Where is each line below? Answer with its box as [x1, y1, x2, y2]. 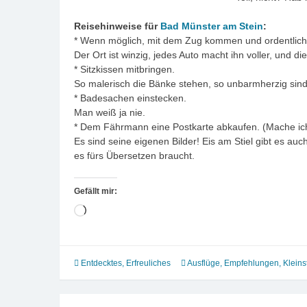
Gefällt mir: [74, 186, 117, 197]
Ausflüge [187, 258, 220, 269]
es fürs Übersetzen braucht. [74, 150, 195, 162]
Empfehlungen [224, 258, 279, 269]
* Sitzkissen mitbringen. [74, 64, 175, 75]
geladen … [86, 219, 133, 231]
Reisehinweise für [74, 21, 160, 32]
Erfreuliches [126, 258, 171, 269]
